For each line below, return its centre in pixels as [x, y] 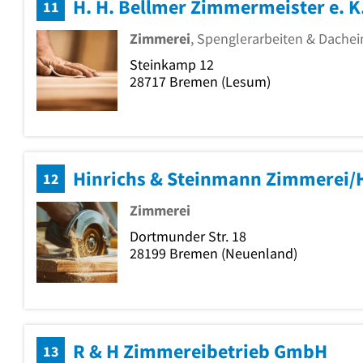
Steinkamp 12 [172, 65]
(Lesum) [244, 82]
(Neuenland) [258, 254]
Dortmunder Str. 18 [188, 237]
